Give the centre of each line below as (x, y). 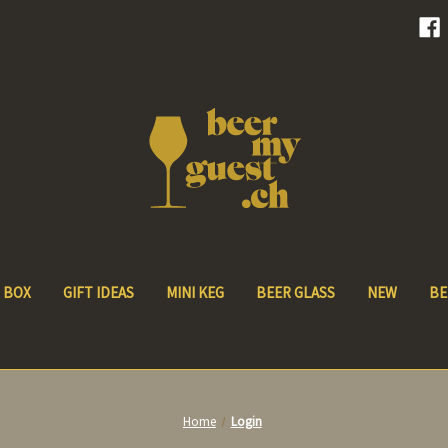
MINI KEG (194, 292)
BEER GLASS (295, 292)
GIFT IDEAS (98, 292)
